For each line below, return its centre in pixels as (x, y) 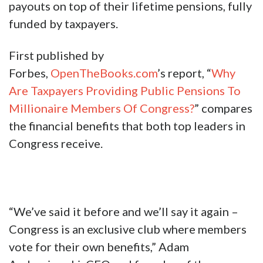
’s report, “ (184, 73)
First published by (56, 55)
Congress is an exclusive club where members (128, 229)
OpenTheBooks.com (104, 73)
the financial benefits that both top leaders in (127, 126)
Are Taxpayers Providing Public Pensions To (125, 91)
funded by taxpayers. (63, 24)
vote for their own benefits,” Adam (99, 247)
